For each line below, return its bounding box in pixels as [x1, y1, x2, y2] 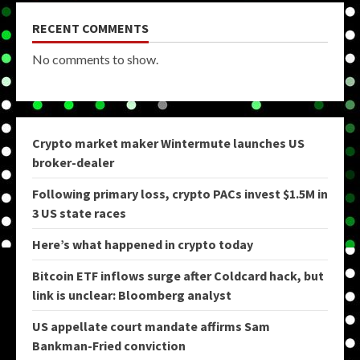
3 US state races [32, 205, 126, 222]
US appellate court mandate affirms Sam [32, 318, 270, 335]
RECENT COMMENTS [32, 20, 149, 37]
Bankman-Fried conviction [32, 337, 186, 354]
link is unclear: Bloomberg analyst [32, 287, 231, 304]
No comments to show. [32, 51, 158, 67]
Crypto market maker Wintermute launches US [32, 135, 305, 152]
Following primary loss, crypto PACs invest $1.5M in [32, 186, 328, 202]
